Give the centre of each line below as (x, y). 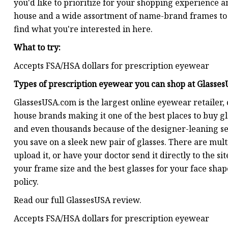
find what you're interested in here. (83, 29)
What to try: (37, 48)
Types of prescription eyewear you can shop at (105, 84)
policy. (26, 182)
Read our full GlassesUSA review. (78, 200)
